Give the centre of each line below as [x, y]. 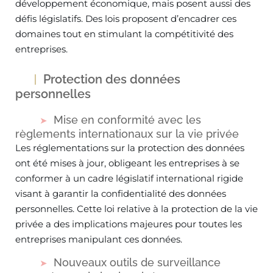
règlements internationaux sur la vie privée [127, 134]
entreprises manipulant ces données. [99, 239]
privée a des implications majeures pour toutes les [129, 224]
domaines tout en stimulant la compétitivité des [124, 34]
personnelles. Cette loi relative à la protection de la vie [136, 209]
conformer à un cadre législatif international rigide [129, 178]
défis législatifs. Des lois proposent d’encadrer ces [126, 19]
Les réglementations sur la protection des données [130, 148]
